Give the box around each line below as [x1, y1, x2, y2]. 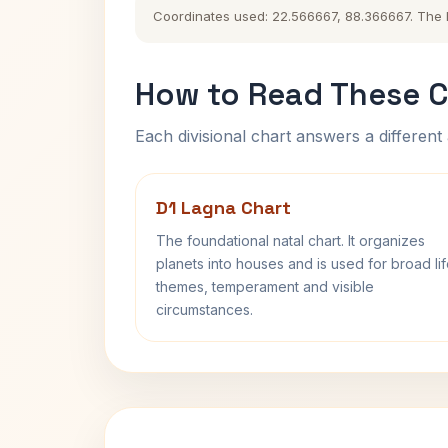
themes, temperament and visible [156, 278, 374, 295]
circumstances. [156, 301, 253, 318]
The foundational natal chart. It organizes [156, 232, 425, 249]
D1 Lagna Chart [156, 196, 291, 219]
